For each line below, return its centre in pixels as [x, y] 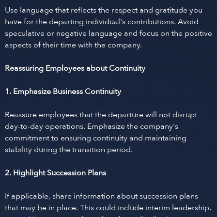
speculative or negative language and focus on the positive [108, 33]
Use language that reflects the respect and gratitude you [104, 10]
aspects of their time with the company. [73, 45]
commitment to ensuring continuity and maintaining [96, 138]
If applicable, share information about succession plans [101, 196]
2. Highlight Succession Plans [55, 173]
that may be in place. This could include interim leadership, [108, 208]
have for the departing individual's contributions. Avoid [102, 22]
